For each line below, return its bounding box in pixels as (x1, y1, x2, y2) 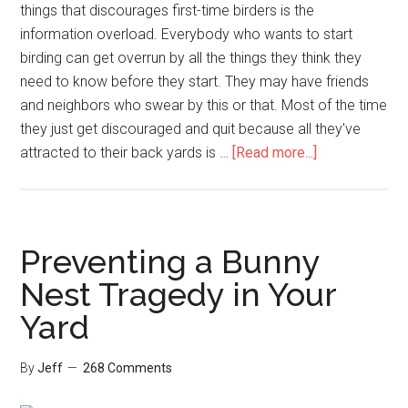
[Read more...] (232, 144, 318, 161)
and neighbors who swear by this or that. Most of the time (20, 97, 388, 114)
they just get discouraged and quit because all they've (20, 120, 362, 138)
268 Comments (83, 361, 173, 375)
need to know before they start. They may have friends (20, 73, 370, 90)
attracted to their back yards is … (20, 144, 233, 161)
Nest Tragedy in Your (20, 275, 337, 313)
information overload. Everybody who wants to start (20, 25, 353, 43)
